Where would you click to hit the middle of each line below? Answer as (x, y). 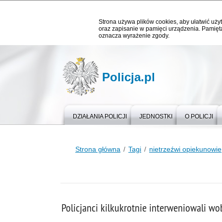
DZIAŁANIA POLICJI (100, 116)
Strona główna (98, 149)
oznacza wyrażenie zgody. (134, 36)
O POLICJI (199, 116)
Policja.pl (129, 77)
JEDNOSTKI (156, 116)
